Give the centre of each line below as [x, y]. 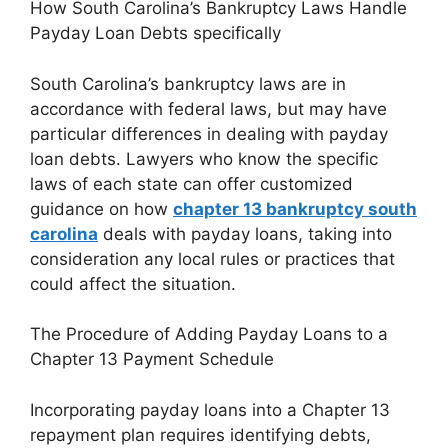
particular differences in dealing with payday [209, 133]
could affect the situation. [133, 283]
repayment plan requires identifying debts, [200, 434]
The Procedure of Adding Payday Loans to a [209, 334]
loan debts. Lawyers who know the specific [204, 158]
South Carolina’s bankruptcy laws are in [188, 83]
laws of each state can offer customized [191, 183]
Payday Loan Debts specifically [155, 33]
